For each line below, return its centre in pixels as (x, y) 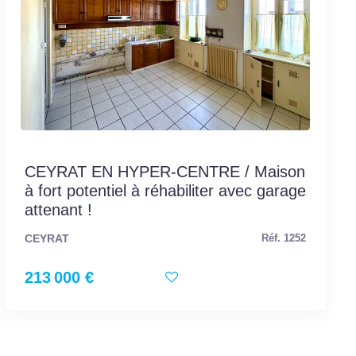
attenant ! (58, 209)
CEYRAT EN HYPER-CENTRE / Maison (164, 171)
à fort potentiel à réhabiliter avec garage (165, 190)
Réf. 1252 (284, 238)
